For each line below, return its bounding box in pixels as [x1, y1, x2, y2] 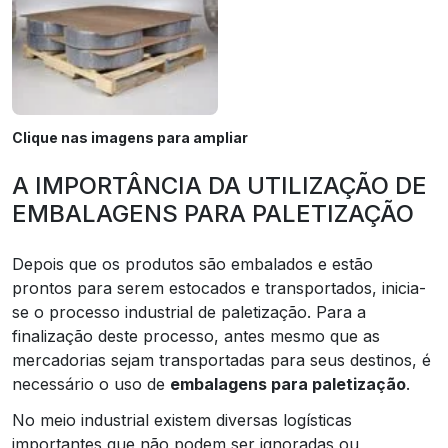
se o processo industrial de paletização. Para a [12, 301, 366, 322]
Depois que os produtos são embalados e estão [12, 253, 373, 274]
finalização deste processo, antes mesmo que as [12, 325, 380, 346]
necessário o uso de [12, 373, 170, 394]
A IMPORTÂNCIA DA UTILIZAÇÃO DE [12, 170, 427, 200]
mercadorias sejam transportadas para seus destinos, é [12, 349, 431, 370]
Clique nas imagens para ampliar [12, 128, 248, 146]
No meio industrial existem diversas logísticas [12, 409, 352, 430]
